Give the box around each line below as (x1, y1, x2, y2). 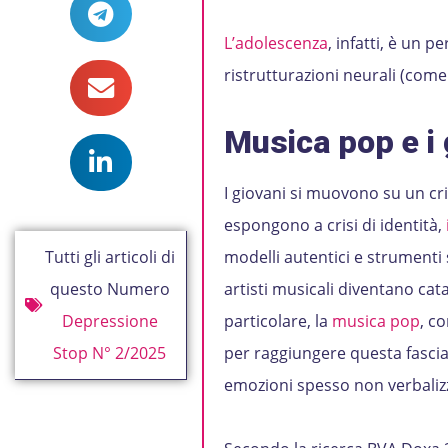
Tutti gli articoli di (44, 245, 175, 268)
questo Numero (49, 277, 170, 300)
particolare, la (223, 310, 332, 332)
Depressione (61, 309, 158, 332)
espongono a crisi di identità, (223, 214, 446, 236)
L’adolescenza (223, 32, 328, 54)
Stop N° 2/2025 (53, 341, 167, 364)
